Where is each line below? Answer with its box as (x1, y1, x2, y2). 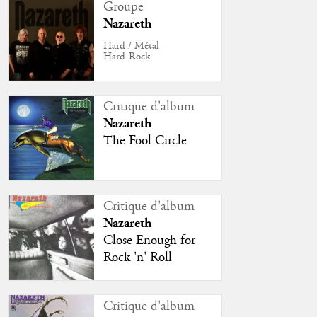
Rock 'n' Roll (103, 248, 173, 266)
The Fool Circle (103, 132, 188, 149)
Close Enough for (103, 231, 196, 249)
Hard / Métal (103, 39, 160, 54)
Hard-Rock (103, 50, 151, 64)
